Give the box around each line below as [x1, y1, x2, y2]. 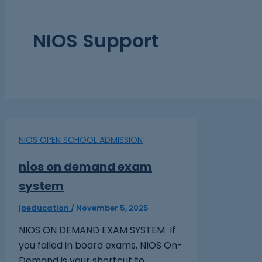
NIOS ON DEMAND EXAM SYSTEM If [19, 223, 175, 237]
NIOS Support [33, 27, 159, 54]
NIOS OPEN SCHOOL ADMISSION [19, 134, 143, 146]
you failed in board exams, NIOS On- [19, 238, 182, 252]
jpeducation [19, 202, 71, 213]
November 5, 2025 [76, 202, 149, 213]
